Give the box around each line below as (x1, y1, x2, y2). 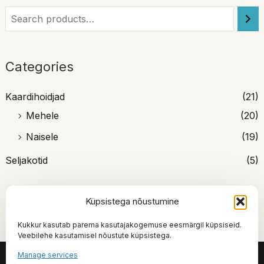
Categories (5, 59, 74, 75)
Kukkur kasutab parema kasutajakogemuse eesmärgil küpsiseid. (18, 220, 242, 229)
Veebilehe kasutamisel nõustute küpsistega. (18, 231, 171, 240)
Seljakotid (5, 154, 48, 166)
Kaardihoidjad (5, 90, 65, 103)
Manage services (18, 250, 78, 259)
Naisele (25, 130, 58, 143)
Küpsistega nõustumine (85, 196, 179, 207)
